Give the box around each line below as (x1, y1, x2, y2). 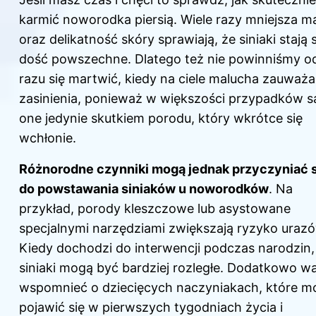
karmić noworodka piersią (19, 11, 174, 27)
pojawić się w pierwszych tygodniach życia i (19, 299, 283, 315)
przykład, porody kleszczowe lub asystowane (19, 200, 291, 216)
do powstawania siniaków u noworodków (19, 181, 269, 196)
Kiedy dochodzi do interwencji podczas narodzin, (19, 240, 315, 255)
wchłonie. (19, 130, 76, 145)
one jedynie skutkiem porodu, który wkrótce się (19, 110, 303, 126)
